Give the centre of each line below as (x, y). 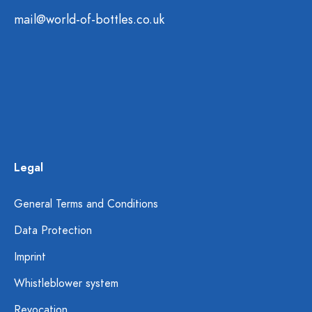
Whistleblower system (66, 283)
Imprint (30, 257)
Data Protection (53, 231)
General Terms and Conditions (86, 204)
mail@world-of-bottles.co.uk (89, 19)
